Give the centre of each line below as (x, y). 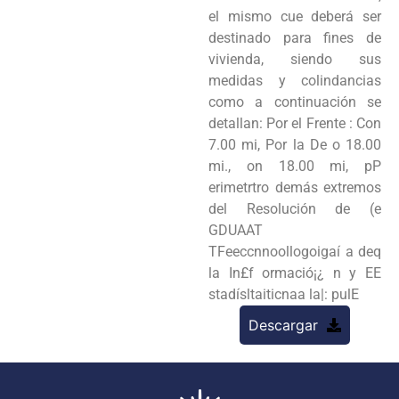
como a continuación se (295, 102)
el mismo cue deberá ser (295, 16)
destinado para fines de (295, 37)
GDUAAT (236, 230)
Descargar (283, 325)
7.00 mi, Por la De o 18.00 (295, 144)
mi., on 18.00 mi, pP (295, 166)
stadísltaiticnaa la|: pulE (284, 294)
